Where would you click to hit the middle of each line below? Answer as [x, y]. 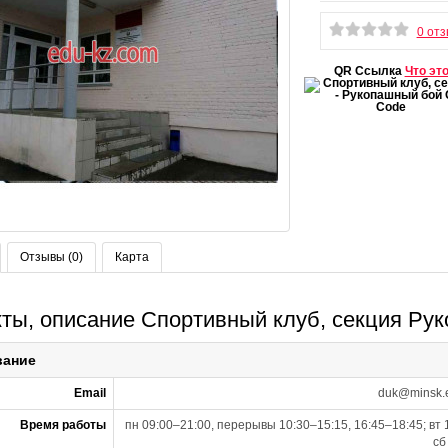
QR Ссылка [369, 70]
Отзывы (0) [51, 257]
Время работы [62, 425]
